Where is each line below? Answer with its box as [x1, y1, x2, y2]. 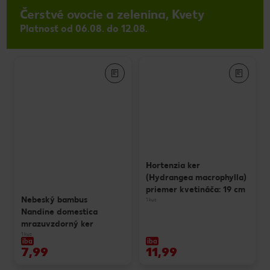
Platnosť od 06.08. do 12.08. [20, 22, 148, 34]
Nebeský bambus [21, 194, 87, 205]
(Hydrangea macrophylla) [145, 172, 246, 183]
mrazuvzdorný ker [21, 218, 93, 229]
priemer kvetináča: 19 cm [145, 184, 245, 195]
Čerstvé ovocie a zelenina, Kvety [20, 6, 204, 22]
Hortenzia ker [145, 160, 200, 171]
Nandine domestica [21, 206, 98, 217]
